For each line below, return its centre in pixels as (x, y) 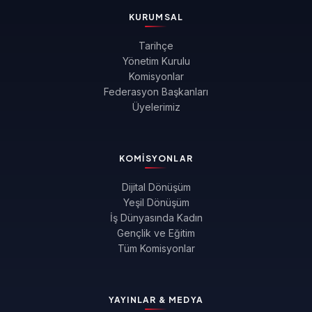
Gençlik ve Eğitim (156, 233)
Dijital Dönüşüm (156, 187)
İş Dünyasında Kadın (156, 217)
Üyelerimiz (156, 107)
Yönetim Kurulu (156, 61)
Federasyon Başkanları (156, 91)
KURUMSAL (156, 17)
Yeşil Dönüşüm (156, 202)
